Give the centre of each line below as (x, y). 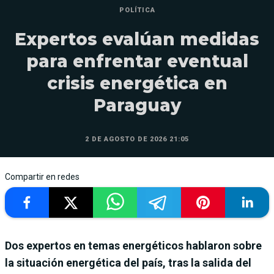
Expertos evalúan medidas (137, 39)
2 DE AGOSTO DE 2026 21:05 (137, 139)
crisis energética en (137, 83)
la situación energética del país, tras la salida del (128, 262)
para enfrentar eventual (137, 61)
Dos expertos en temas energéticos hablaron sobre (133, 245)
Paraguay (137, 105)
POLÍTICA (137, 10)
